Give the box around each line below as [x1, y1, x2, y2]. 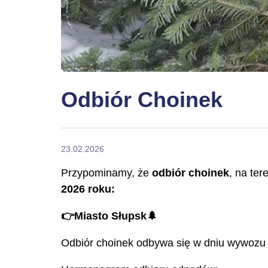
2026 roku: [61, 182, 115, 195]
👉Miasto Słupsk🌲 [61, 209, 157, 222]
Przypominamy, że [61, 166, 152, 179]
